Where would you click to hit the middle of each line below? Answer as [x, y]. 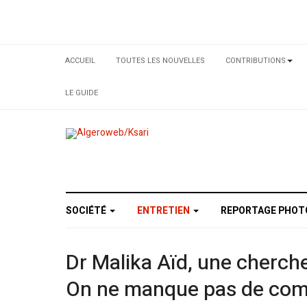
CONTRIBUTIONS [256, 61]
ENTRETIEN [164, 210]
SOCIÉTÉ [87, 210]
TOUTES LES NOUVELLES [160, 61]
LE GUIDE [82, 93]
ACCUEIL [80, 61]
